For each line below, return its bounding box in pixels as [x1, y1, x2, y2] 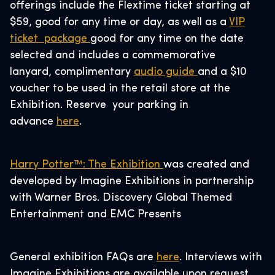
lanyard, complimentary [10, 66, 134, 78]
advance [10, 116, 56, 128]
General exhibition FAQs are [10, 252, 157, 263]
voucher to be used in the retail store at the [10, 83, 230, 95]
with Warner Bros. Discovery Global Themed [10, 192, 232, 204]
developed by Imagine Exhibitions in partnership [10, 176, 254, 187]
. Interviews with [179, 252, 262, 263]
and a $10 [198, 66, 247, 78]
